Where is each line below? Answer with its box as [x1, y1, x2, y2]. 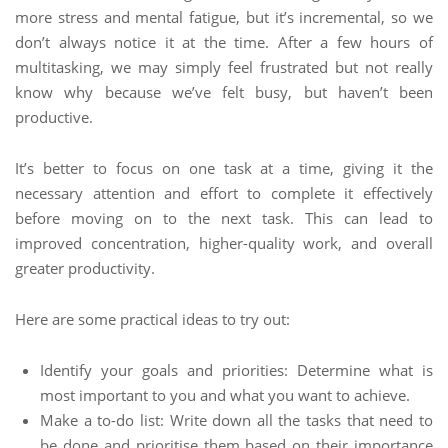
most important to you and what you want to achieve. [40, 385, 410, 405]
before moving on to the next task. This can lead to [15, 208, 433, 228]
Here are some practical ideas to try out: [15, 309, 290, 329]
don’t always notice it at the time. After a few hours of [15, 32, 433, 52]
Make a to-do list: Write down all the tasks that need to [40, 410, 433, 430]
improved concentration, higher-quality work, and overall [15, 233, 433, 253]
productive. [15, 107, 93, 127]
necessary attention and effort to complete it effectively [15, 183, 433, 203]
